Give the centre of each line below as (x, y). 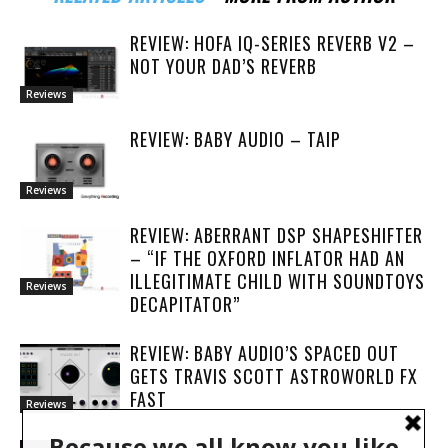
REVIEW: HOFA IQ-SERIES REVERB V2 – (272, 43)
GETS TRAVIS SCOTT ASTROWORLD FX (274, 376)
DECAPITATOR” (185, 304)
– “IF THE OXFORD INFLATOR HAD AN (267, 258)
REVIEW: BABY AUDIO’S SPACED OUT (264, 353)
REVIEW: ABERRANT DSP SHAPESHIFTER (276, 235)
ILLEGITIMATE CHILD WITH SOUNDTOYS (277, 281)
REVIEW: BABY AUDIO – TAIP (235, 139)
